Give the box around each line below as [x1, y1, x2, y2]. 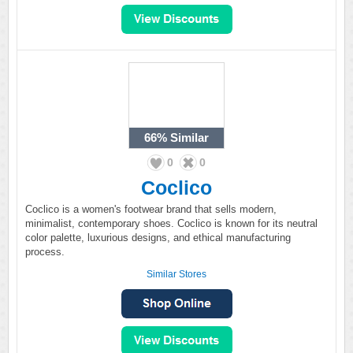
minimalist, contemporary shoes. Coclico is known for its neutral [25, 217, 318, 229]
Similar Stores [147, 269, 206, 280]
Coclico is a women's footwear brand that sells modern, [25, 203, 277, 215]
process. [25, 246, 65, 258]
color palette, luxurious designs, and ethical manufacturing [25, 232, 291, 243]
